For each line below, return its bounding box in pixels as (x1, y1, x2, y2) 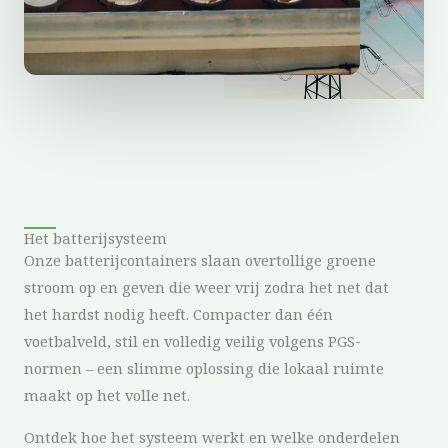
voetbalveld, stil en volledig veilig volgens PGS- (24, 331, 361, 352)
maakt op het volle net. (24, 385, 190, 406)
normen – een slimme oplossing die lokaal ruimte (24, 358, 384, 379)
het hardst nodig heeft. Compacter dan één (24, 304, 333, 325)
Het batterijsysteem (24, 228, 167, 249)
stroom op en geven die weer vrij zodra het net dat (24, 277, 389, 298)
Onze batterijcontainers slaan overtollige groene (24, 250, 376, 271)
